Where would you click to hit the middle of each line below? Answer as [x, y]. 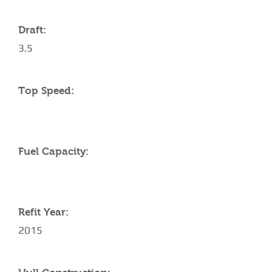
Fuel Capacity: [53, 151]
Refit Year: [43, 212]
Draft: [32, 30]
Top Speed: [46, 91]
